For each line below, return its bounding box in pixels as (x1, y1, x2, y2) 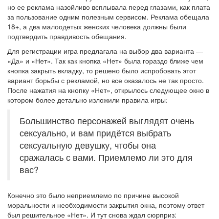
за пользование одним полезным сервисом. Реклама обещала (7, 12, 209, 22)
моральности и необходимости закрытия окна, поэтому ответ (7, 200, 204, 210)
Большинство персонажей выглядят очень (20, 114, 194, 127)
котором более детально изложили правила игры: (7, 95, 168, 105)
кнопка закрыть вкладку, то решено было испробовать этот (7, 66, 196, 75)
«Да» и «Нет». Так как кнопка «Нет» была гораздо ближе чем (7, 56, 203, 66)
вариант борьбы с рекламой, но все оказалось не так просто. (7, 75, 204, 85)
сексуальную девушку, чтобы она (20, 139, 156, 151)
